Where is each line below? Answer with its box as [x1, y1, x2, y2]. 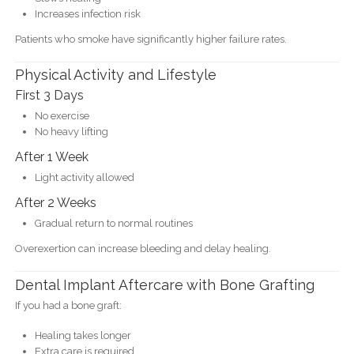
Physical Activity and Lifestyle [14, 66, 217, 84]
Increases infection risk [34, 7, 141, 20]
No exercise [34, 110, 89, 122]
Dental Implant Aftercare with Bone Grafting [14, 276, 314, 293]
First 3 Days [14, 88, 84, 104]
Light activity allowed [34, 171, 134, 184]
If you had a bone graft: [14, 299, 122, 311]
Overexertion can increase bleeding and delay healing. [14, 243, 271, 255]
